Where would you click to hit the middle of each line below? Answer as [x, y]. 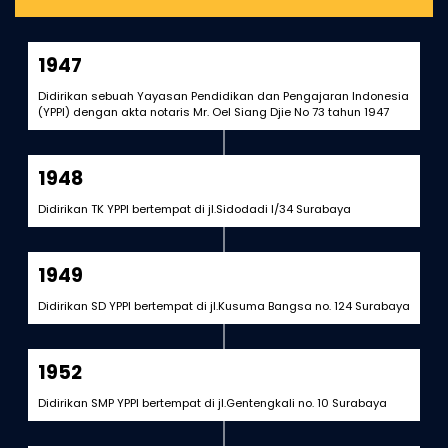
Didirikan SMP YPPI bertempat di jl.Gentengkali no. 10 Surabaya [212, 403]
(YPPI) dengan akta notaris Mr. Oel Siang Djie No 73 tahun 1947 [213, 112]
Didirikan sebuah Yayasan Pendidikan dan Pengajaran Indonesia [223, 96]
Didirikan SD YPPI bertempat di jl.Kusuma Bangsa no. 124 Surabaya [223, 306]
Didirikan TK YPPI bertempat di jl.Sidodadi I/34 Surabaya [194, 209]
